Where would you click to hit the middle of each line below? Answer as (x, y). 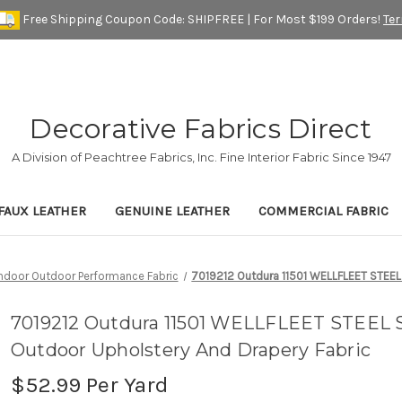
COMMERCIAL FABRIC (323, 211)
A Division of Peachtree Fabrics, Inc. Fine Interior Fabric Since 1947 (201, 157)
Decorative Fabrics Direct (201, 129)
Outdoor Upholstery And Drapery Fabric (191, 350)
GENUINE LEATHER (172, 211)
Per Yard (124, 385)
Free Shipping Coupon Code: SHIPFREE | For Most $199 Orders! (201, 19)
